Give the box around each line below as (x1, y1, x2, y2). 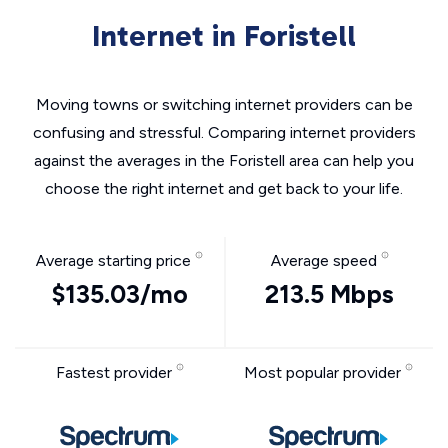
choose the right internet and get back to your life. (45, 179, 403, 198)
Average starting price (36, 251, 195, 270)
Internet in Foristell (92, 18, 356, 54)
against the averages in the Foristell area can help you (34, 151, 414, 170)
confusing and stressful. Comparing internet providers (32, 123, 416, 142)
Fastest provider (55, 363, 176, 382)
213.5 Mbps (265, 279, 394, 309)
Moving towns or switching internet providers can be (35, 95, 413, 114)
